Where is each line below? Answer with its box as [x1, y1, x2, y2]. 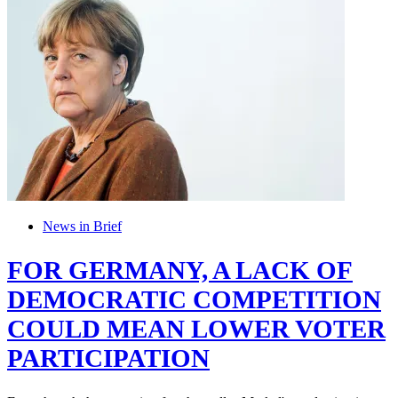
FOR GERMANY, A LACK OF [7, 255, 353, 284]
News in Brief [43, 218, 122, 234]
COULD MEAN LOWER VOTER [7, 314, 386, 343]
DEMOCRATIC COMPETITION [7, 284, 381, 314]
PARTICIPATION [7, 343, 210, 372]
